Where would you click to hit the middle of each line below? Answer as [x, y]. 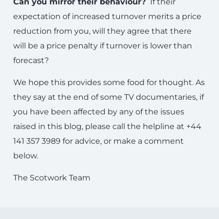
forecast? [31, 60]
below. [26, 156]
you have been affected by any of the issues [99, 112]
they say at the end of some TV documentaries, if [109, 97]
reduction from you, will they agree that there [102, 31]
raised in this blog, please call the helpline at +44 [107, 126]
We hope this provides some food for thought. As [109, 82]
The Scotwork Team [52, 178]
